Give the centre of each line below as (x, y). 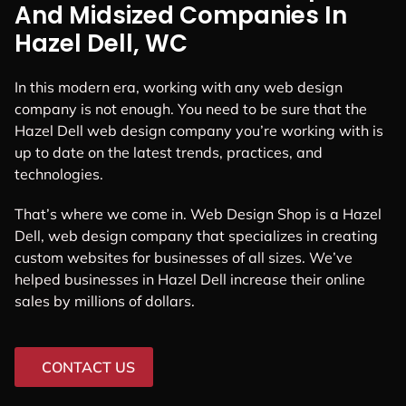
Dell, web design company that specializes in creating (196, 235)
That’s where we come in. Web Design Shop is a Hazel (198, 213)
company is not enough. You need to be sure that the (191, 109)
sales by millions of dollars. (105, 300)
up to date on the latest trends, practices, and (169, 153)
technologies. (59, 174)
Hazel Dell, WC (101, 44)
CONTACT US (88, 367)
